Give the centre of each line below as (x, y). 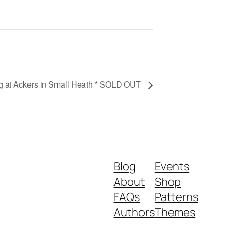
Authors (134, 212)
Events (172, 167)
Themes (175, 212)
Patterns (176, 197)
